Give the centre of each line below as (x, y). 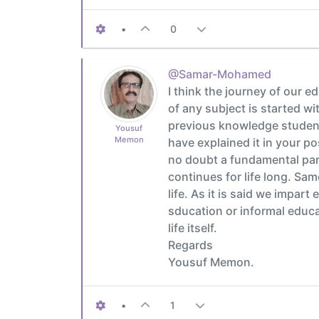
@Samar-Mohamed (220, 74)
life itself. (193, 228)
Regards (190, 245)
